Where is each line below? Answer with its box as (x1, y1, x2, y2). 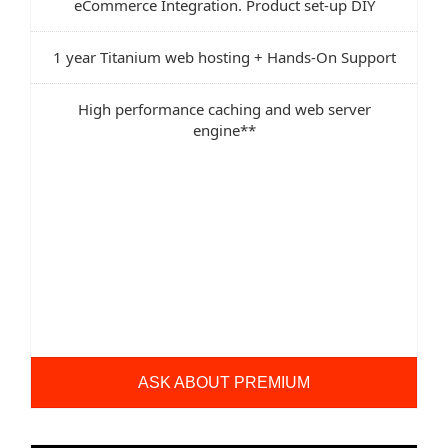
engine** (192, 119, 256, 140)
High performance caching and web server (77, 98, 371, 119)
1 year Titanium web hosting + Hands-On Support (52, 46, 396, 67)
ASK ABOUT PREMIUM (138, 373, 310, 391)
